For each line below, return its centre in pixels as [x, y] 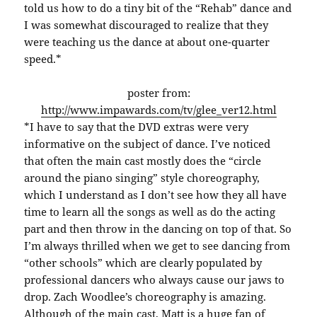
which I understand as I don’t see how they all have [156, 195]
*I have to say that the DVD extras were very [137, 127]
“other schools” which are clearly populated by [143, 263]
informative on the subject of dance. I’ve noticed [148, 144]
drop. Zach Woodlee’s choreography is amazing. [145, 297]
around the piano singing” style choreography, [142, 178]
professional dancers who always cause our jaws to [155, 280]
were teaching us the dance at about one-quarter [147, 42]
